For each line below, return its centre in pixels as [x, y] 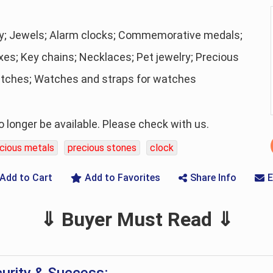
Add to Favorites [122, 178]
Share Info [213, 178]
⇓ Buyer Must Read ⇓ [136, 219]
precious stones [102, 148]
